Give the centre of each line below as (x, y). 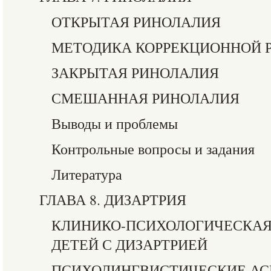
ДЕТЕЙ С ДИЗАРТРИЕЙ (129, 244)
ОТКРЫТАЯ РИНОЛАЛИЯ (136, 22)
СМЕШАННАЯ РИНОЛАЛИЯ (145, 98)
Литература (87, 174)
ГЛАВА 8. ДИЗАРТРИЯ (113, 200)
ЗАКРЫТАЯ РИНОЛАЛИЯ (135, 73)
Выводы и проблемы (115, 123)
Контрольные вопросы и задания (153, 149)
